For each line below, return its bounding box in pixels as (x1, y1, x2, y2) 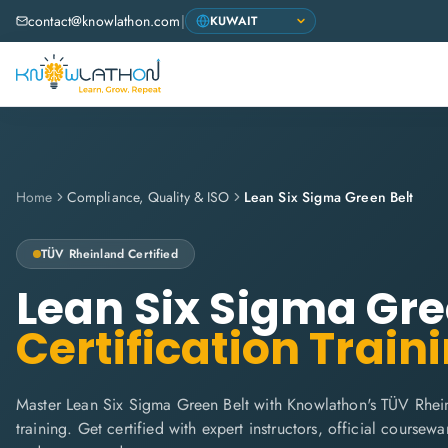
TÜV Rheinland (41, 245, 125, 263)
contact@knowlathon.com (28, 11, 181, 31)
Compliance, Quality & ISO (66, 187, 230, 207)
